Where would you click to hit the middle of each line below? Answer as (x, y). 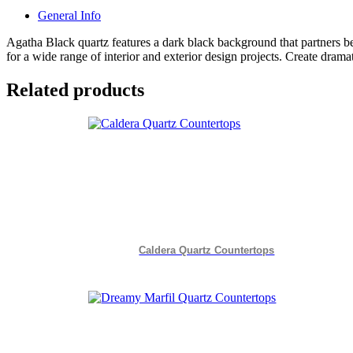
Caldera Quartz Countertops (207, 251)
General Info (69, 15)
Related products (75, 89)
